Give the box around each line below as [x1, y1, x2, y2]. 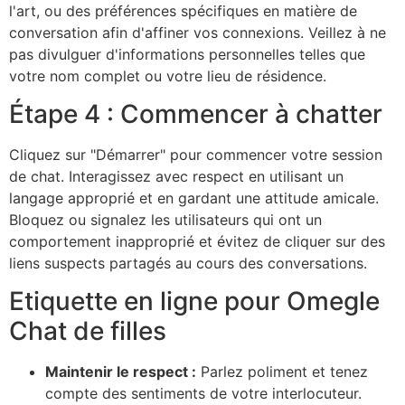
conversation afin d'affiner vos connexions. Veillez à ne [9, 23, 386, 42]
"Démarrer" [90, 146, 165, 165]
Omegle [287, 286, 380, 317]
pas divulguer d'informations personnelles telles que [9, 44, 365, 63]
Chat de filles [9, 316, 166, 347]
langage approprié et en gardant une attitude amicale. [9, 189, 379, 208]
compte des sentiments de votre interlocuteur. [45, 384, 362, 403]
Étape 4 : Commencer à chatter [9, 99, 382, 130]
